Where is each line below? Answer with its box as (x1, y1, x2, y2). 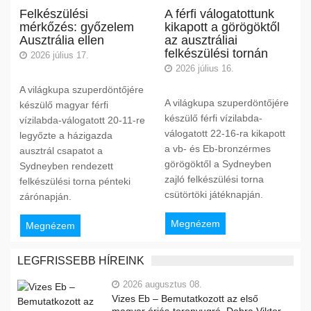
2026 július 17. (30, 49, 89, 60)
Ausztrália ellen (19, 33, 104, 47)
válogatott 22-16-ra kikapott (164, 127, 285, 139)
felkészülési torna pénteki (19, 175, 131, 187)
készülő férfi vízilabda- (164, 112, 262, 124)
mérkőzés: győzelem (19, 19, 134, 34)
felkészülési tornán (164, 46, 268, 60)
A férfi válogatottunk (164, 6, 274, 21)
